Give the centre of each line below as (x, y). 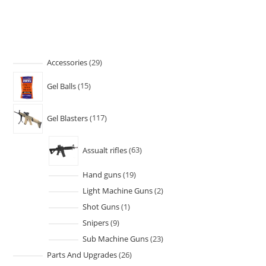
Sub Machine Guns (115, 239)
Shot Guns (101, 207)
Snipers (95, 223)
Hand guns (102, 175)
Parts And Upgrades (82, 255)
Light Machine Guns (117, 191)
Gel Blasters (67, 118)
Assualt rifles (104, 150)
